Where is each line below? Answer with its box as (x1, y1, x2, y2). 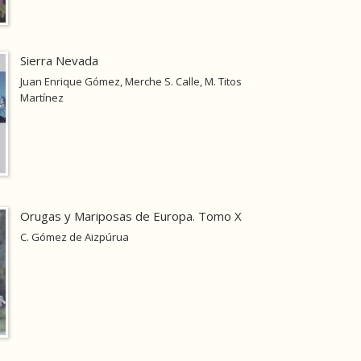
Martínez (20, 90, 64, 106)
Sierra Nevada (20, 52, 99, 69)
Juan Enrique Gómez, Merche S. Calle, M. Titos (20, 74, 243, 89)
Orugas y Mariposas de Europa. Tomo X (20, 208, 243, 225)
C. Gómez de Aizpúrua (20, 230, 130, 245)
